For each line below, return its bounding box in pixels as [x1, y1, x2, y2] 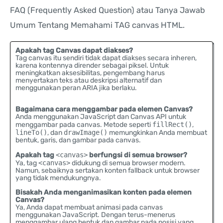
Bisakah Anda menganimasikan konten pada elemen [15, 188, 192, 197]
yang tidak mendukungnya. [15, 173, 101, 182]
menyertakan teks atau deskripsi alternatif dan [15, 76, 162, 85]
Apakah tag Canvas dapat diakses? [15, 46, 133, 55]
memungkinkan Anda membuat [108, 128, 207, 137]
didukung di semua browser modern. [70, 158, 186, 167]
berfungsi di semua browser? [88, 150, 187, 159]
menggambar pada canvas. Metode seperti [15, 120, 152, 129]
